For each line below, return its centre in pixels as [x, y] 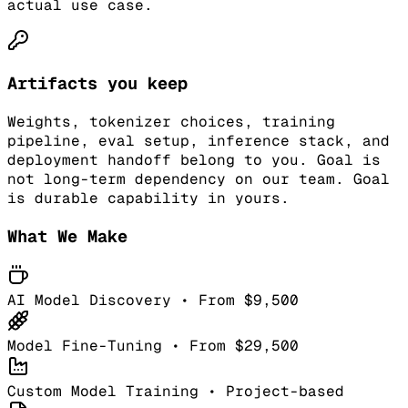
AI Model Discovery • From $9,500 [153, 301]
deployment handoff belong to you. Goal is [194, 160]
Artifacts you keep [97, 84]
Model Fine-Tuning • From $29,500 [153, 346]
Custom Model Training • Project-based [176, 392]
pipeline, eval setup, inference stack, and [199, 141]
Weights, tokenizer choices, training [171, 122]
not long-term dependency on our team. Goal [199, 179]
